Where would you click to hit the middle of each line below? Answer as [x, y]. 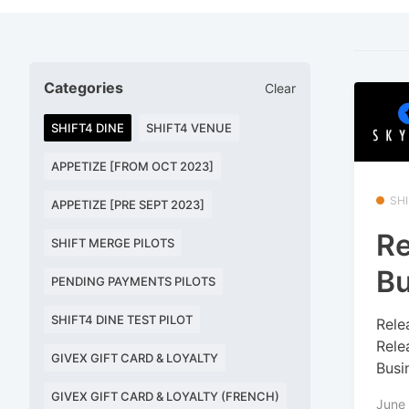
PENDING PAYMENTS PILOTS [133, 282]
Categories [84, 88]
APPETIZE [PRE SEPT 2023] [128, 205]
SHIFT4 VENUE [189, 128]
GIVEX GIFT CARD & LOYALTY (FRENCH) [165, 397]
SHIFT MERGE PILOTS [113, 243]
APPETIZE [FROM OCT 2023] [132, 167]
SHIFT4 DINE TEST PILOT [122, 320]
